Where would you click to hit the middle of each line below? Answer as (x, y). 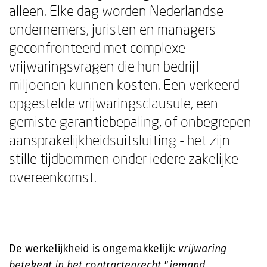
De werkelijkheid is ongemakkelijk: (94, 249)
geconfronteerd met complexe (97, 47)
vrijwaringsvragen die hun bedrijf (105, 66)
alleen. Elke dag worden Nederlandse (116, 10)
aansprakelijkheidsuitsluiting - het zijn (119, 140)
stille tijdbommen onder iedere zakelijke (124, 158)
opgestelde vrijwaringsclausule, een (114, 103)
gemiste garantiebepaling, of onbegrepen (130, 121)
